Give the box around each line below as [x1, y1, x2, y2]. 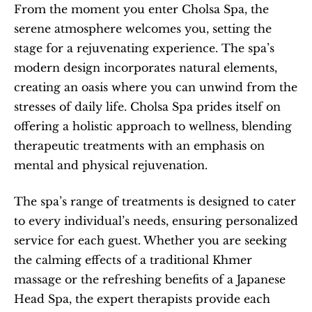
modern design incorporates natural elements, [14, 61, 277, 75]
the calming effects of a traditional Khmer [14, 253, 252, 267]
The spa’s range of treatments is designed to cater [14, 194, 296, 208]
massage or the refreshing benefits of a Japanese [14, 272, 286, 286]
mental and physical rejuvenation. [14, 158, 208, 172]
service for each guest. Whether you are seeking [14, 233, 287, 247]
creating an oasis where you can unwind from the [14, 80, 297, 94]
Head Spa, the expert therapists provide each [14, 292, 270, 306]
